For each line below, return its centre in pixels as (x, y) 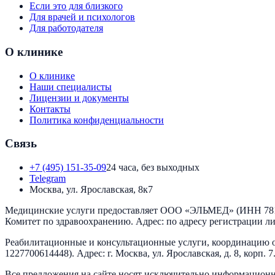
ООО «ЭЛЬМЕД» (197, 211)
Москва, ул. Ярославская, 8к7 (91, 190)
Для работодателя (66, 28)
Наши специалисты (71, 87)
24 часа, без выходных (153, 168)
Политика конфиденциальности (97, 120)
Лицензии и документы (79, 98)
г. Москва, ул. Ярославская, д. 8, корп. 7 (190, 254)
